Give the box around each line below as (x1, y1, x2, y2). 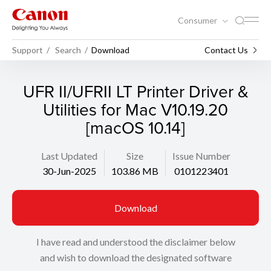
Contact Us (204, 44, 248, 55)
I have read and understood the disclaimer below (36, 236, 235, 247)
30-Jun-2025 (42, 165, 96, 177)
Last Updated (41, 150, 97, 162)
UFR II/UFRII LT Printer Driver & (22, 79, 249, 103)
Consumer (178, 15, 219, 25)
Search (55, 44, 81, 55)
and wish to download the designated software (39, 252, 232, 263)
